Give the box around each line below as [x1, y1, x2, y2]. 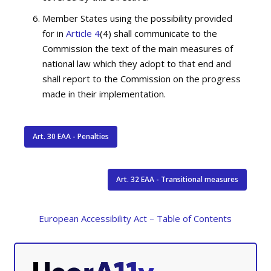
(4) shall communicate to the [100, 27, 218, 39]
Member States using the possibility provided [42, 11, 233, 24]
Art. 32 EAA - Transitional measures [116, 174, 238, 184]
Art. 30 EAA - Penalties [33, 131, 109, 142]
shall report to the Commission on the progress [42, 72, 241, 85]
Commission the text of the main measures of [42, 42, 233, 54]
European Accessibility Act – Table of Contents [39, 212, 232, 224]
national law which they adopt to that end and [42, 57, 232, 70]
